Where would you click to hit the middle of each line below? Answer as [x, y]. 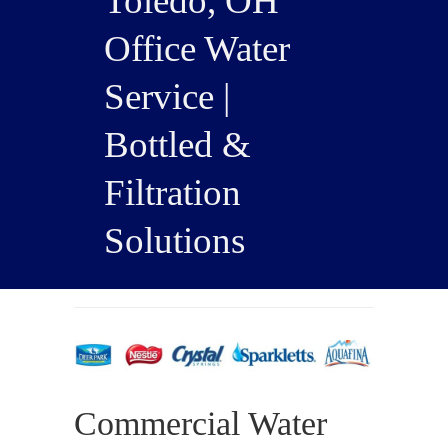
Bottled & [177, 144]
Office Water [197, 48]
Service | [167, 96]
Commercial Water [200, 424]
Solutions [174, 240]
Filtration [172, 192]
